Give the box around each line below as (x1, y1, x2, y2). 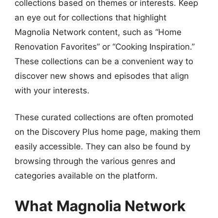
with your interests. (15, 85, 90, 95)
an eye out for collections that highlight (15, 12, 166, 22)
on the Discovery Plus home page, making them (15, 127, 200, 137)
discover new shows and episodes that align (15, 71, 189, 81)
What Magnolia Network (15, 197, 185, 215)
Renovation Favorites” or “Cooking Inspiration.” (15, 41, 195, 52)
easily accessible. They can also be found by (15, 142, 190, 151)
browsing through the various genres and (15, 156, 176, 166)
